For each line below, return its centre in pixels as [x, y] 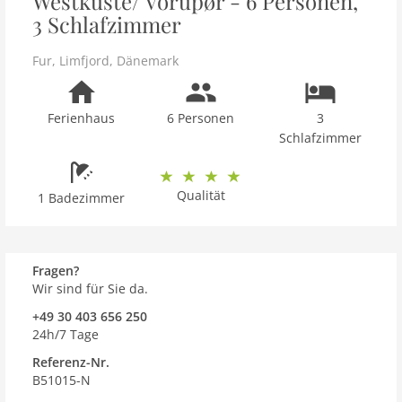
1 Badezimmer [82, 198]
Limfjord [84, 61]
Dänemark [148, 61]
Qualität [201, 195]
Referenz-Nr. [71, 362]
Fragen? [56, 271]
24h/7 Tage [66, 334]
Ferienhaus [82, 118]
